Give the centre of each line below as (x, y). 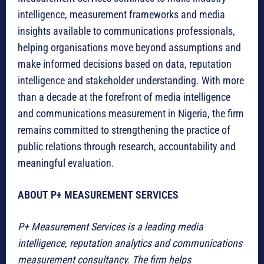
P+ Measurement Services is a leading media (110, 227)
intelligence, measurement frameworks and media (121, 15)
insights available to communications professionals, (126, 31)
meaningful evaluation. (66, 163)
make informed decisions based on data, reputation (125, 64)
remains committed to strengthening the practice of (124, 130)
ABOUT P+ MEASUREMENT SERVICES (98, 195)
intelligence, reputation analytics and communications (130, 243)
